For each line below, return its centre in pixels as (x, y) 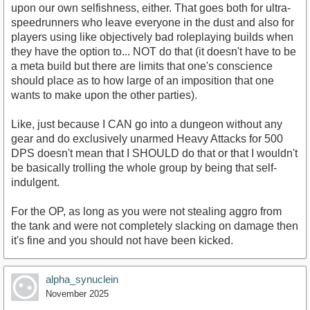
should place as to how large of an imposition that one (143, 81)
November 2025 (77, 294)
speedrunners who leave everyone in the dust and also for (153, 23)
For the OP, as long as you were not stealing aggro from (146, 212)
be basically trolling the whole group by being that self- (144, 168)
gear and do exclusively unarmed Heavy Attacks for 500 (147, 139)
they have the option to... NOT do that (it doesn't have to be (154, 52)
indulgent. (35, 183)
